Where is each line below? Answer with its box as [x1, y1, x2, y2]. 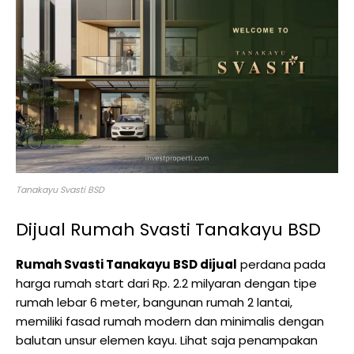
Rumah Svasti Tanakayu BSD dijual [16, 256, 237, 273]
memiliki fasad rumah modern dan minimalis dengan [16, 313, 324, 330]
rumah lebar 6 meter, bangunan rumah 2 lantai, [16, 294, 292, 311]
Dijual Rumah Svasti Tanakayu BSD [16, 217, 321, 243]
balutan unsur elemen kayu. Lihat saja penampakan [16, 332, 318, 349]
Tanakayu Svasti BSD [16, 183, 104, 197]
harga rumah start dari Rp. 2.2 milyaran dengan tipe [16, 275, 317, 292]
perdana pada [237, 256, 326, 273]
